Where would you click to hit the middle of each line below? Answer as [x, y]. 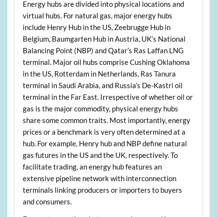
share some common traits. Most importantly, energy [106, 120]
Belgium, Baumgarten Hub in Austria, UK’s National [104, 39]
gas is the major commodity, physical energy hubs [100, 109]
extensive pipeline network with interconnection [99, 178]
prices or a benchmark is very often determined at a [104, 132]
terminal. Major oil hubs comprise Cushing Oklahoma [106, 62]
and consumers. [47, 202]
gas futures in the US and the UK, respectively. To [100, 155]
